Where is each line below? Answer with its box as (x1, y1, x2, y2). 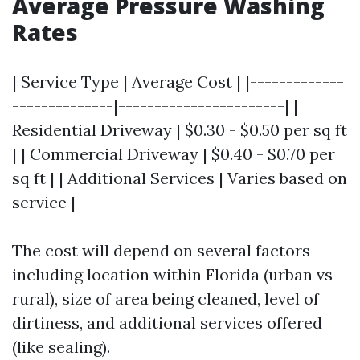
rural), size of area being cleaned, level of (12, 288, 319, 309)
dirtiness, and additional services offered (12, 313, 322, 333)
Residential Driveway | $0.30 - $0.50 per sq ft (12, 120, 347, 140)
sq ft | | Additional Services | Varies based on (12, 168, 347, 188)
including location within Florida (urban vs (12, 264, 333, 284)
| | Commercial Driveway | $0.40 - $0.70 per (12, 144, 335, 164)
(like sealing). (12, 337, 110, 357)
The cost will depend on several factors (12, 240, 310, 260)
